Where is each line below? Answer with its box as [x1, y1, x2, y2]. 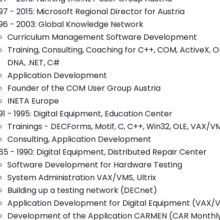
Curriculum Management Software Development [7, 31, 197, 43]
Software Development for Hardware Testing [7, 159, 182, 170]
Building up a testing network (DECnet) [7, 185, 157, 196]
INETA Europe [7, 95, 59, 107]
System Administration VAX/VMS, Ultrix [7, 172, 156, 183]
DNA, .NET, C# [7, 57, 60, 68]
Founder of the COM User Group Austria [7, 82, 161, 94]
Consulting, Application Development [7, 134, 151, 145]
